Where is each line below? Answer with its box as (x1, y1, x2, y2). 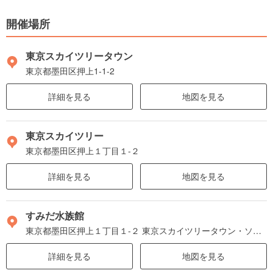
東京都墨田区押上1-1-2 (26, 65, 115, 77)
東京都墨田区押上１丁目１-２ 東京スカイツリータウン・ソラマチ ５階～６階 (253, 224, 261, 237)
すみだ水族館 (26, 208, 84, 223)
